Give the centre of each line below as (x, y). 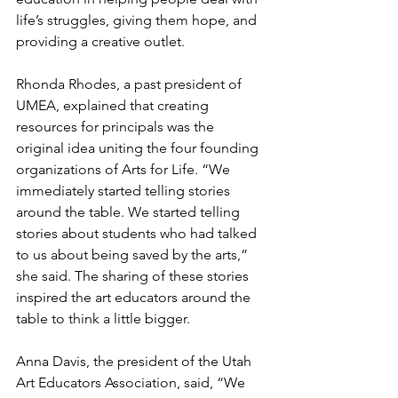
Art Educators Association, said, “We (132, 382)
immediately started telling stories (125, 190)
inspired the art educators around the (135, 297)
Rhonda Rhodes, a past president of (131, 84)
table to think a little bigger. (103, 318)
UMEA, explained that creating (114, 105)
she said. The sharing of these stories (134, 275)
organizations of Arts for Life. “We (125, 169)
